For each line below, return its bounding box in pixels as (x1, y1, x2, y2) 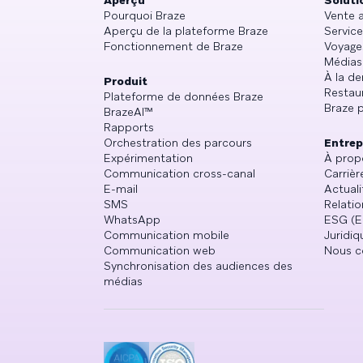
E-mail (104, 181, 138, 196)
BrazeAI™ (104, 105, 153, 119)
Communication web (104, 243, 216, 258)
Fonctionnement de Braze (104, 39, 243, 53)
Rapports (104, 120, 154, 135)
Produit (104, 74, 147, 88)
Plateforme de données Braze (104, 89, 263, 104)
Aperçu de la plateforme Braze (104, 23, 268, 38)
